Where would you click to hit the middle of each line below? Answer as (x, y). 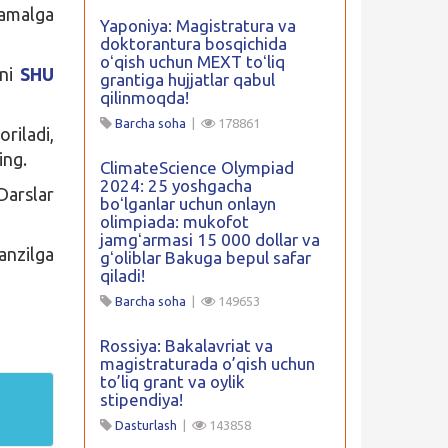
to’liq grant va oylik (172, 381)
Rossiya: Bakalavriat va (186, 345)
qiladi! (122, 275)
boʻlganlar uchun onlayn (187, 203)
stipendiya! (141, 399)
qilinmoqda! (144, 97)
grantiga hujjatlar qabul (187, 79)
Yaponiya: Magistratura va (197, 25)
